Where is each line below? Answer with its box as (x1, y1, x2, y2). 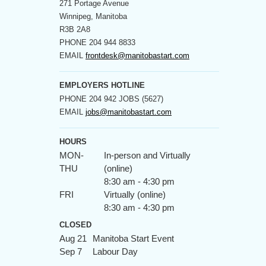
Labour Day (93, 246, 138, 256)
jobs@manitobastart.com (85, 107, 172, 116)
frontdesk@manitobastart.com (85, 50, 189, 60)
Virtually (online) (104, 189, 166, 199)
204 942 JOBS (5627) (87, 94, 163, 103)
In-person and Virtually (104, 150, 191, 160)
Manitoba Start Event (93, 233, 174, 243)
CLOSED (59, 220, 91, 229)
